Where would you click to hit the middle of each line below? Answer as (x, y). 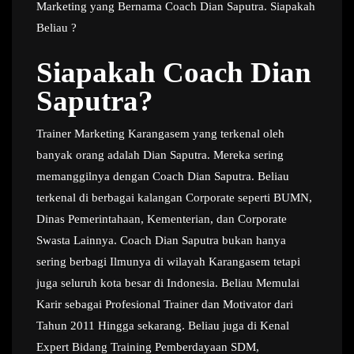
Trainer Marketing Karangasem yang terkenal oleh (160, 134)
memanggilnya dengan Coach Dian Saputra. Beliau (163, 176)
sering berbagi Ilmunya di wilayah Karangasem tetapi (168, 262)
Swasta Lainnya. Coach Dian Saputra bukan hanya (161, 240)
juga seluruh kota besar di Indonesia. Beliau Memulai (168, 283)
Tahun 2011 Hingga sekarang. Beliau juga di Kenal (163, 326)
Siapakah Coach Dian (174, 72)
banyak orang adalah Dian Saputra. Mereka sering (160, 155)
